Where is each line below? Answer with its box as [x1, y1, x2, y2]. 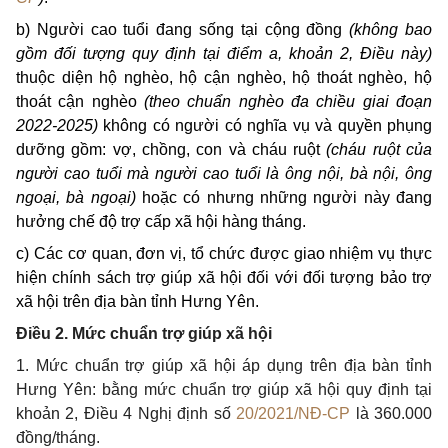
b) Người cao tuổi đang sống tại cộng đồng [16, 21, 350, 39]
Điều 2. [16, 325, 72, 343]
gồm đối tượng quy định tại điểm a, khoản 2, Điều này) [16, 45, 432, 63]
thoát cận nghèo [16, 93, 144, 111]
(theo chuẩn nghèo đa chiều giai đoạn [144, 93, 432, 111]
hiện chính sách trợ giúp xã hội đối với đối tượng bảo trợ [16, 269, 432, 287]
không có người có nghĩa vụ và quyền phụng [98, 117, 432, 135]
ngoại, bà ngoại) [16, 189, 136, 207]
